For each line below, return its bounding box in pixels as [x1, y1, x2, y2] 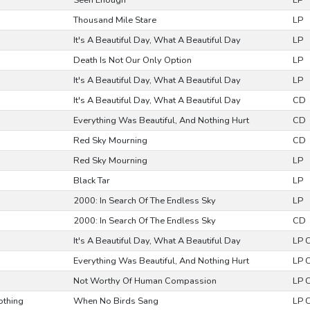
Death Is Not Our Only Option [73, 54, 192, 66]
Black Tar [73, 174, 110, 187]
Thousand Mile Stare [73, 14, 156, 26]
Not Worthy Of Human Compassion [73, 275, 217, 287]
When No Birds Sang [73, 295, 158, 307]
